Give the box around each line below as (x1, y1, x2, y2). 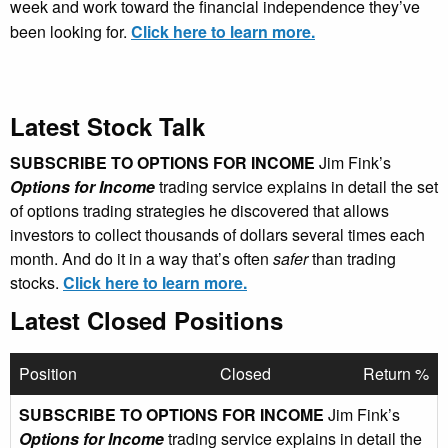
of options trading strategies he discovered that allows (10, 199, 389, 222)
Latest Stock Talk (10, 109, 205, 143)
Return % (363, 362, 429, 385)
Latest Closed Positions (10, 303, 283, 337)
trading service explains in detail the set (155, 175, 438, 198)
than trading (308, 247, 396, 270)
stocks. (10, 271, 63, 294)
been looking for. (10, 20, 131, 43)
